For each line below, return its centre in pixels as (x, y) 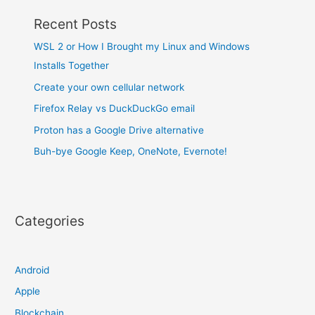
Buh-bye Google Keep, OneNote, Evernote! (131, 151)
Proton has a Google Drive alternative (119, 130)
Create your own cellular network (109, 87)
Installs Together (72, 66)
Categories (50, 220)
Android (32, 270)
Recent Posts (76, 24)
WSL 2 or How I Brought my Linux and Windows (142, 47)
